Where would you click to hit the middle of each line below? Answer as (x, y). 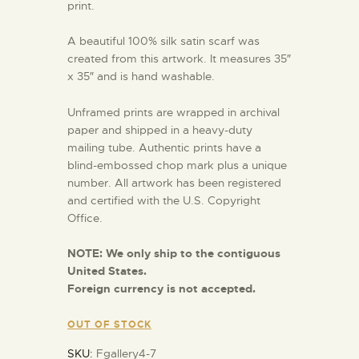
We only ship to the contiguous (193, 254)
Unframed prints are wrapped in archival (173, 112)
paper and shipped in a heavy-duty (160, 129)
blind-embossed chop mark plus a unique (177, 165)
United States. (107, 271)
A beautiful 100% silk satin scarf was (163, 41)
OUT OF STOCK (109, 324)
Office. (85, 218)
